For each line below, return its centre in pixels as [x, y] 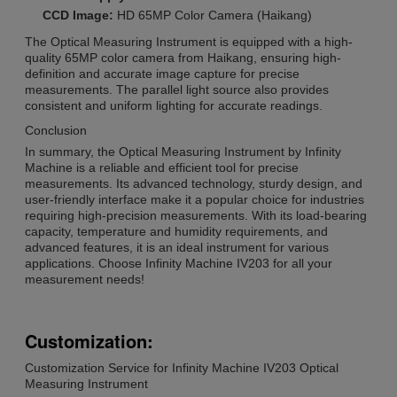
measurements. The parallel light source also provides [177, 90]
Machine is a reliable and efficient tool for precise [162, 168]
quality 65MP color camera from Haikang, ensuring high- [183, 58]
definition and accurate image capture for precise [162, 74]
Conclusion [56, 131]
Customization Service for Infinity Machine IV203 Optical [182, 368]
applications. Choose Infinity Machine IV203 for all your [179, 264]
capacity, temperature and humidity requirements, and [176, 232]
